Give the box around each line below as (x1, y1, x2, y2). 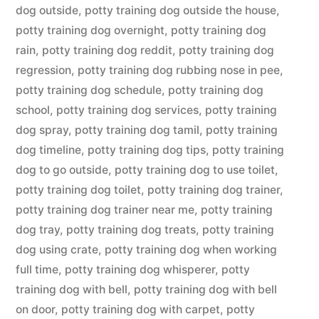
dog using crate (16, 243, 98, 256)
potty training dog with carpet (61, 303, 220, 316)
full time (16, 263, 58, 276)
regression (16, 63, 71, 77)
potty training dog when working (105, 243, 277, 256)
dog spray (16, 123, 68, 137)
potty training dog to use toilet (115, 163, 275, 177)
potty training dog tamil (75, 123, 199, 137)
